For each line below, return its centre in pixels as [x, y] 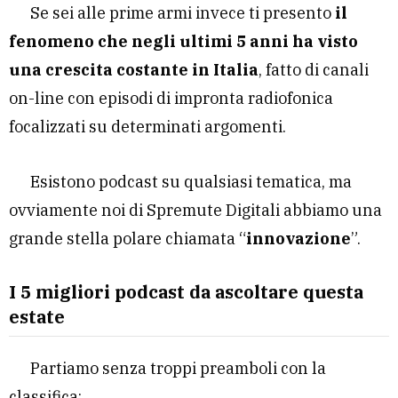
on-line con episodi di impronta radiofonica [171, 98]
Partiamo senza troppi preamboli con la [178, 368]
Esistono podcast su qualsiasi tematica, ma [191, 181]
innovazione [298, 238]
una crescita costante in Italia [134, 69]
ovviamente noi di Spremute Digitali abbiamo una [195, 210]
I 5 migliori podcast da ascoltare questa [186, 291]
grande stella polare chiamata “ [127, 238]
